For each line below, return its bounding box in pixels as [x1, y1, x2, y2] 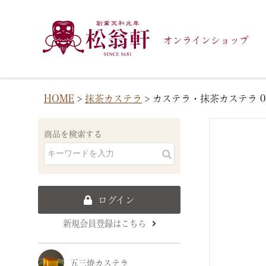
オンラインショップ [163, 34, 249, 46]
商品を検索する [44, 129, 102, 138]
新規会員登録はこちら [62, 218, 146, 229]
